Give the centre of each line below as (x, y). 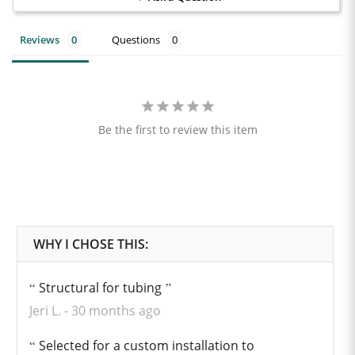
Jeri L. (46, 311)
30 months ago (116, 311)
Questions (136, 40)
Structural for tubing (100, 288)
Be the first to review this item (177, 130)
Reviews (40, 40)
